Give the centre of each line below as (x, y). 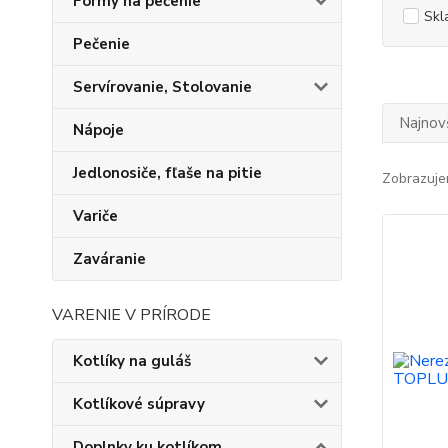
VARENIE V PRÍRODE (131, 315)
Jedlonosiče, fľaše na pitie (167, 173)
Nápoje (98, 130)
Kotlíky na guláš (132, 361)
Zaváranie (109, 259)
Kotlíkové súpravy (139, 404)
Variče (95, 216)
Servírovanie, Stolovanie (162, 87)
